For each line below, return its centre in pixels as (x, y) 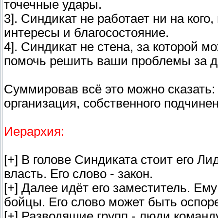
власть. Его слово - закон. (78, 174)
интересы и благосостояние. (86, 33)
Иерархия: (34, 132)
